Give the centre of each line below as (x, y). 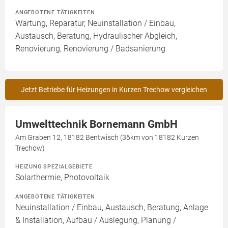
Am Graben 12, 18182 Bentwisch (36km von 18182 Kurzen (107, 137)
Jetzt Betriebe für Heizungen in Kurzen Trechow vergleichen (114, 90)
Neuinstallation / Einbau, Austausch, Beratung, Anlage (112, 207)
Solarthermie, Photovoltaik (62, 177)
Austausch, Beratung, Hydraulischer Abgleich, (96, 36)
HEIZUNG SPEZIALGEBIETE (54, 166)
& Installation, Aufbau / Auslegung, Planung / (96, 220)
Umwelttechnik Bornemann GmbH (96, 124)
